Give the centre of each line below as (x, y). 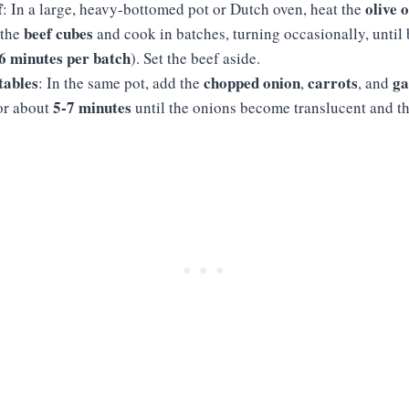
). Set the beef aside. (195, 58)
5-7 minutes (92, 107)
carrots (333, 83)
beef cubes (58, 33)
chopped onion (252, 83)
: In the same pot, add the (121, 83)
